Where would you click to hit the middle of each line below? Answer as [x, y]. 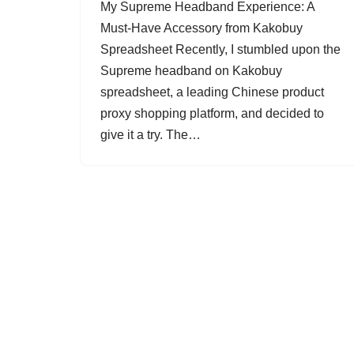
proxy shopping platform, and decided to [212, 113]
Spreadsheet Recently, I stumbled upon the [220, 49]
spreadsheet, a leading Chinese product [212, 92]
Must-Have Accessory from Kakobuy [201, 28]
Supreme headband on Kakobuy [191, 71]
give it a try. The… [152, 135]
